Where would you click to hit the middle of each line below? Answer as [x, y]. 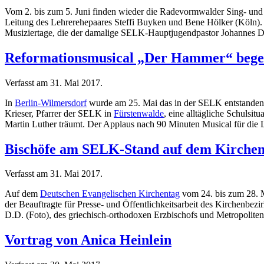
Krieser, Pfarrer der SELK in [59, 113]
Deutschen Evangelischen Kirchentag [110, 194]
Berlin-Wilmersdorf [51, 103]
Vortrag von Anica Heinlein [88, 240]
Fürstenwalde [139, 113]
